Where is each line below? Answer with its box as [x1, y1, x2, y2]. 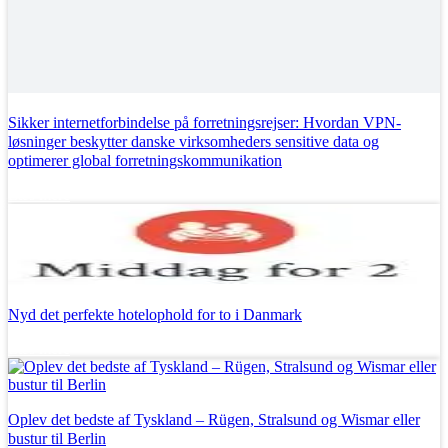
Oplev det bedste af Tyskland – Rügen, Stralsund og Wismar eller [8, 411, 420, 429]
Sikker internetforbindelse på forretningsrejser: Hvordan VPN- [8, 114, 401, 132]
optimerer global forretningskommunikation [8, 152, 282, 170]
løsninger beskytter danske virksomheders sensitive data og [8, 133, 379, 151]
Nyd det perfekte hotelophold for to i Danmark [8, 306, 302, 324]
